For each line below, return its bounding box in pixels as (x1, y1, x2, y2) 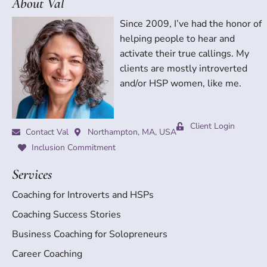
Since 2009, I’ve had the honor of (120, 17, 262, 31)
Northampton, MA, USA (88, 126, 176, 138)
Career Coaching (12, 247, 82, 261)
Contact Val (25, 126, 69, 138)
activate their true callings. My (120, 47, 250, 61)
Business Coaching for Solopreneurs (12, 228, 167, 241)
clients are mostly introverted (120, 62, 248, 76)
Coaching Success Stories (12, 208, 121, 222)
